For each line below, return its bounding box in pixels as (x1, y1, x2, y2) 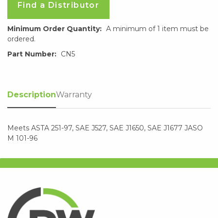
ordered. (7, 35, 36, 44)
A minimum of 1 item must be (106, 24, 209, 34)
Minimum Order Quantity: (7, 24, 104, 34)
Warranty (56, 90, 92, 100)
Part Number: (7, 50, 58, 59)
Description (7, 90, 56, 100)
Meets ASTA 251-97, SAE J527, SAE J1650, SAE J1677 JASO (7, 124, 203, 133)
